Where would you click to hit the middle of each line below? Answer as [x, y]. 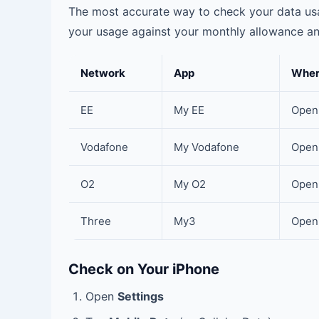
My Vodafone [206, 147]
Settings [141, 296]
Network [103, 73]
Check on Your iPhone [144, 269]
